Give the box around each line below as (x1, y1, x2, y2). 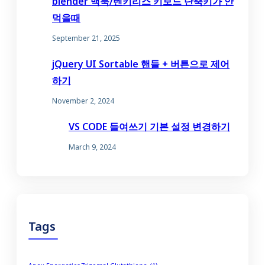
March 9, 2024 (69, 142, 116, 153)
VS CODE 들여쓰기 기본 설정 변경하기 (69, 120, 230, 134)
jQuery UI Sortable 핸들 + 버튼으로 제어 (52, 57, 230, 71)
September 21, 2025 (52, 33, 120, 44)
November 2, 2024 (52, 96, 114, 106)
